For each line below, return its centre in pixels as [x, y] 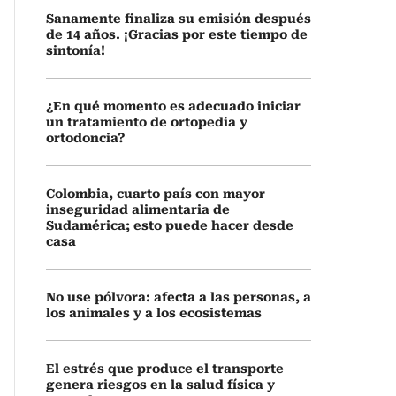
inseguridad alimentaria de [138, 209]
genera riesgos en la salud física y [160, 385]
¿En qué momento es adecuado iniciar [173, 106]
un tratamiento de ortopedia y [147, 122]
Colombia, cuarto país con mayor [156, 194]
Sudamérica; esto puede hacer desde [170, 225]
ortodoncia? [85, 138]
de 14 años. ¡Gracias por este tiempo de [177, 34]
